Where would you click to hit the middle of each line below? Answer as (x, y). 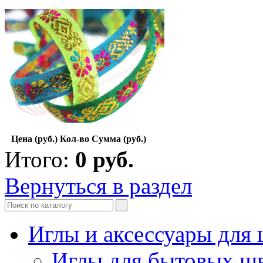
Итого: (40, 159)
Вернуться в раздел (98, 186)
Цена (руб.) (34, 139)
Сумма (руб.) (119, 139)
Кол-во (75, 139)
